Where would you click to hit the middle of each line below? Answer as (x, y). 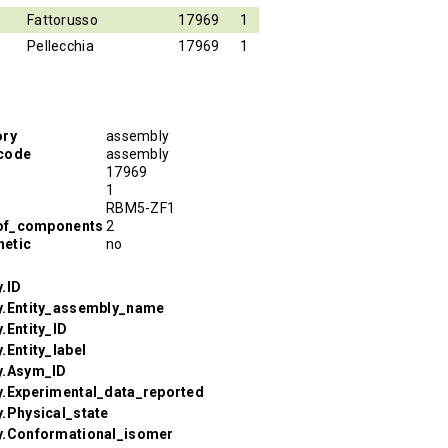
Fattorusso (62, 19)
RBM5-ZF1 (141, 207)
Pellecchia (60, 45)
